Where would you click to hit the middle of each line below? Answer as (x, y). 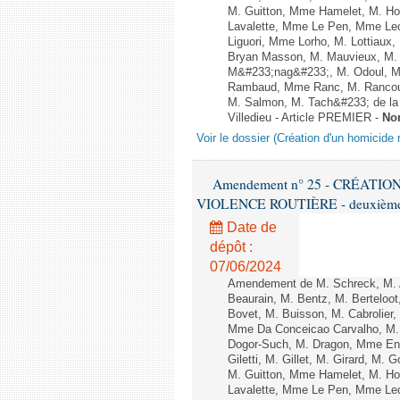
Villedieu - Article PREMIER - (305, 118)
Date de (250, 227)
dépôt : (231, 247)
